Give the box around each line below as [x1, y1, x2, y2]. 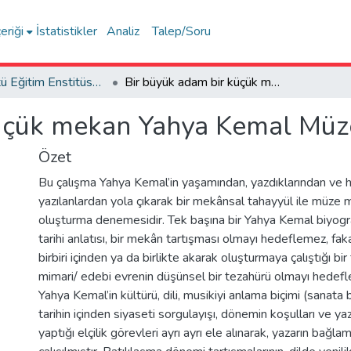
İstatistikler [36, 23, 98, 40]
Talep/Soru [152, 23, 212, 40]
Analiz [107, 23, 140, 40]
